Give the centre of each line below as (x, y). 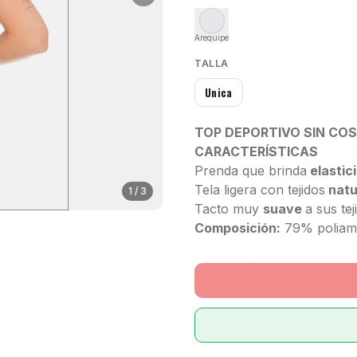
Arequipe (212, 37)
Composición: (237, 228)
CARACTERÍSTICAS (256, 151)
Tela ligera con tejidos (260, 190)
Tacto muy (229, 209)
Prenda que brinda (251, 171)
